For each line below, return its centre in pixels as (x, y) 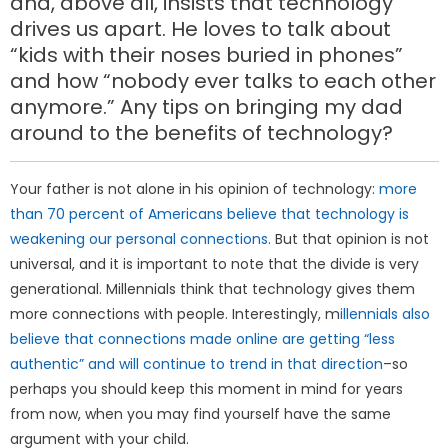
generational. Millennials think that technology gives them (213, 289)
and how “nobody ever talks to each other (223, 81)
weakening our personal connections (139, 239)
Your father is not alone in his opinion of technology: (195, 189)
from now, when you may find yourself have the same (201, 414)
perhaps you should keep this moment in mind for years (207, 389)
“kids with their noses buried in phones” (207, 55)
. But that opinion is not (349, 239)
